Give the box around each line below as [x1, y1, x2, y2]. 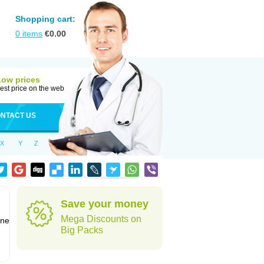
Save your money [61, 198, 148, 210]
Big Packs [61, 225, 103, 235]
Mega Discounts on [61, 214, 141, 224]
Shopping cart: [15, 14, 75, 24]
